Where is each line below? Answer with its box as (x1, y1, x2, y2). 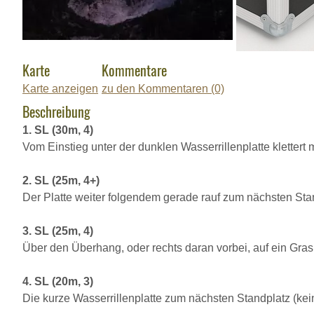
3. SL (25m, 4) (22, 225, 93, 237)
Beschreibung (22, 101, 90, 122)
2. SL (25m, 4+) (22, 175, 100, 186)
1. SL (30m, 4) (22, 124, 93, 136)
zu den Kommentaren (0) (102, 83, 224, 95)
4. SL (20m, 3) (22, 275, 93, 287)
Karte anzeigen (22, 83, 98, 95)
